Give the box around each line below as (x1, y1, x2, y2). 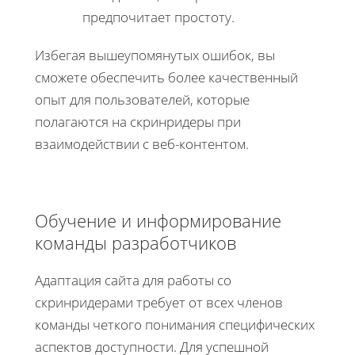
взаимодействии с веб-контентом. (35, 135, 249, 154)
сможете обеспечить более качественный (35, 68, 298, 87)
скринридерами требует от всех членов (35, 293, 283, 312)
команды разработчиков (35, 231, 236, 255)
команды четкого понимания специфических (35, 315, 315, 334)
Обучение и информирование (35, 208, 281, 233)
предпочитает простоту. (82, 8, 235, 27)
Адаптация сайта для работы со (35, 271, 231, 290)
